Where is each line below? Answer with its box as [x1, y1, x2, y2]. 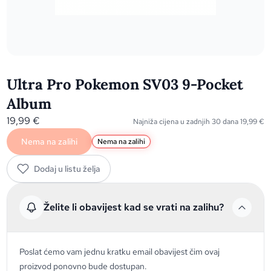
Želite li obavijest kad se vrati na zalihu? [44, 201, 224, 214]
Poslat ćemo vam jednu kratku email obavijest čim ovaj [19, 246, 220, 257]
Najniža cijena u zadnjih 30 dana [132, 117, 240, 126]
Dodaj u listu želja [34, 163, 101, 174]
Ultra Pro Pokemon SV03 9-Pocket [7, 75, 244, 94]
